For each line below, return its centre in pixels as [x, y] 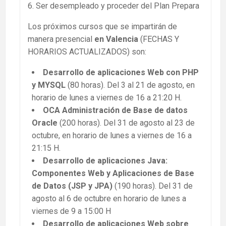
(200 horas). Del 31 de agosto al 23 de [126, 123]
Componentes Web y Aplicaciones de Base [113, 174]
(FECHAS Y [159, 39]
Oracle [45, 123]
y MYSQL [50, 85]
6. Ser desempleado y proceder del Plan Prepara [114, 6]
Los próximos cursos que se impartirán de [102, 27]
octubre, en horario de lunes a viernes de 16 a [112, 136]
